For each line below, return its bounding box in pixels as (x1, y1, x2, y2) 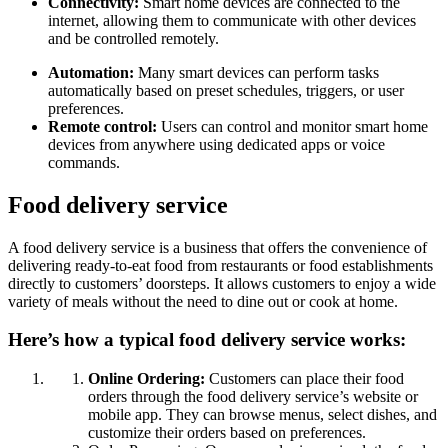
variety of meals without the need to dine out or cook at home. (8, 292, 398, 310)
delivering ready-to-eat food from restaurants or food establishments (8, 256, 433, 274)
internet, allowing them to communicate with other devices (48, 11, 416, 29)
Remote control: (48, 117, 157, 135)
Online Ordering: (88, 370, 205, 388)
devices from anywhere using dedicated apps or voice (48, 135, 385, 153)
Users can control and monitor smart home (157, 117, 428, 135)
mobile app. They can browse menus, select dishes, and (88, 406, 437, 424)
